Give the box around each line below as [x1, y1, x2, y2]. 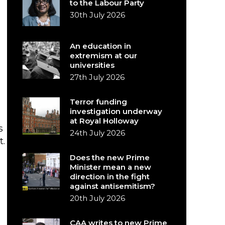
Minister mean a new [70, 162, 152, 172]
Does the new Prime [70, 153, 150, 162]
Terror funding [70, 97, 128, 106]
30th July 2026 [70, 10, 126, 20]
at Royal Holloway [70, 116, 139, 126]
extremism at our [70, 51, 138, 60]
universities [70, 60, 115, 70]
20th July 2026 [70, 193, 126, 203]
